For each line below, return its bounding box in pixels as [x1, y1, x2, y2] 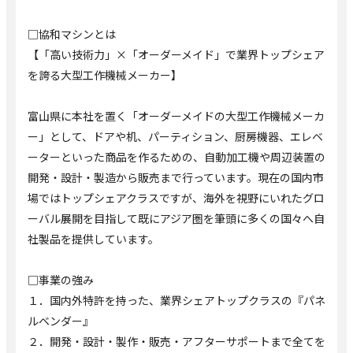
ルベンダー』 [28, 313, 94, 329]
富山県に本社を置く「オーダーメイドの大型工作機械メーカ [28, 108, 325, 124]
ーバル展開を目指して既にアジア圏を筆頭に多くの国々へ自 [28, 210, 325, 227]
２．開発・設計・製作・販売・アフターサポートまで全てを [28, 333, 325, 350]
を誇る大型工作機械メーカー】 [28, 67, 182, 84]
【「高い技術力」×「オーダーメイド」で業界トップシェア [28, 46, 325, 63]
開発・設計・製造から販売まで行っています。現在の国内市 [28, 169, 324, 186]
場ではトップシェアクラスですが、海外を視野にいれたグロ [28, 190, 325, 206]
